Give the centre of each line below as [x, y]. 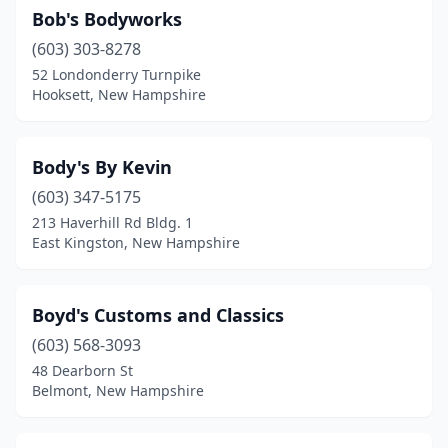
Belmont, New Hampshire [118, 390]
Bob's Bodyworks [107, 19]
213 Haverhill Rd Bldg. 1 [112, 222]
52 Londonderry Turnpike [116, 74]
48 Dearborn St [82, 370]
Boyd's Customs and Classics [158, 315]
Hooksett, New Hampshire [119, 94]
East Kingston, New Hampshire [136, 242]
